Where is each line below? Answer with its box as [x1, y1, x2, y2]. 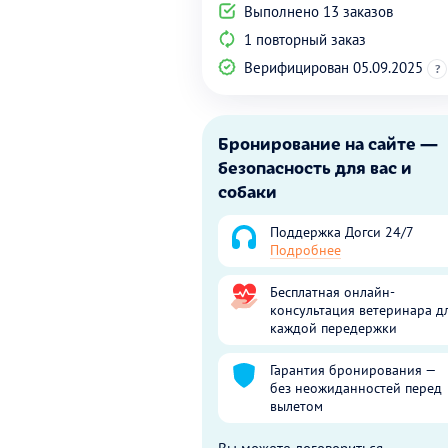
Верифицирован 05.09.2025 [240, 58, 427, 77]
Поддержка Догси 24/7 [270, 223, 414, 241]
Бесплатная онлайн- [270, 283, 395, 301]
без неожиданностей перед [270, 379, 442, 397]
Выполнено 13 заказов [240, 2, 393, 21]
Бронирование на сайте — [218, 131, 438, 155]
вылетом [270, 397, 323, 415]
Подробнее [270, 241, 341, 259]
